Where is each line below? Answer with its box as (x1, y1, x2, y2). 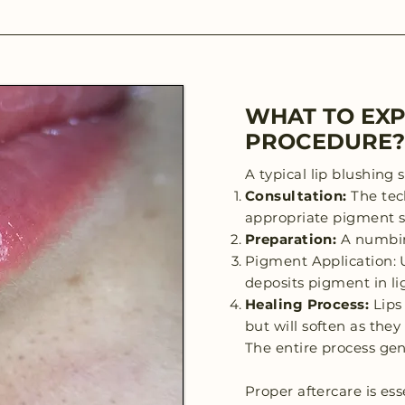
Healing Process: (245, 296, 373, 313)
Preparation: (245, 231, 341, 248)
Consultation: (245, 187, 352, 204)
